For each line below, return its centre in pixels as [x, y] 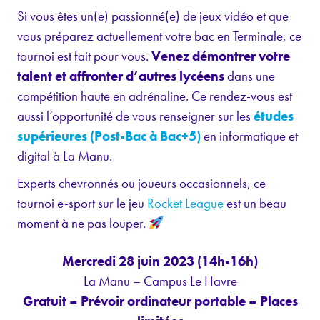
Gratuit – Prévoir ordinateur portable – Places [160, 301]
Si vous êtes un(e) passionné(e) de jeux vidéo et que [153, 16]
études [274, 116]
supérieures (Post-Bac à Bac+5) [109, 136]
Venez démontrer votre [221, 56]
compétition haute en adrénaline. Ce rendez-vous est [155, 96]
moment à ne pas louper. [83, 224]
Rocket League [185, 204]
